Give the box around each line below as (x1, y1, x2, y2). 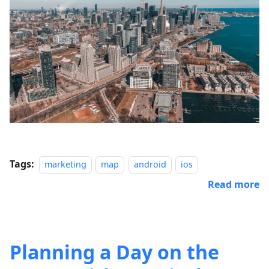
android (133, 158, 166, 170)
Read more (208, 177, 259, 191)
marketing (44, 158, 86, 170)
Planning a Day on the (10, 238, 219, 265)
